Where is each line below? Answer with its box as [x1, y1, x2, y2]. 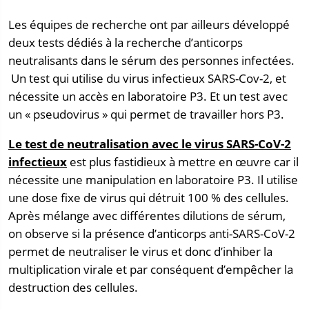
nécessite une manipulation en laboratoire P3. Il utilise [8, 171, 298, 188]
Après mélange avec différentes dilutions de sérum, [8, 207, 286, 223]
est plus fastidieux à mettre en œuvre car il [67, 153, 299, 170]
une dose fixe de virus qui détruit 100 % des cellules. [8, 189, 289, 206]
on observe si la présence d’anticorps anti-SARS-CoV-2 [8, 225, 295, 241]
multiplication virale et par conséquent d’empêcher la [8, 261, 293, 277]
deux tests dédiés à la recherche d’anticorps [8, 34, 243, 51]
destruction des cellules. [8, 279, 138, 295]
